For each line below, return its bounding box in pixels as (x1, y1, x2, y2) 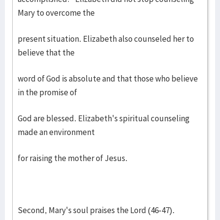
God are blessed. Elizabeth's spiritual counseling (18, 113, 190, 124)
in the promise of (18, 87, 77, 98)
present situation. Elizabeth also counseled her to (18, 33, 194, 44)
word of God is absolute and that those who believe (18, 73, 198, 84)
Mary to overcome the (18, 7, 95, 18)
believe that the (18, 47, 75, 58)
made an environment (18, 127, 95, 137)
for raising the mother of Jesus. (18, 153, 128, 164)
